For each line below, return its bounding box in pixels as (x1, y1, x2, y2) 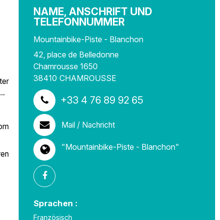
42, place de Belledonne (33, 50, 119, 59)
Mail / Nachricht (61, 120, 115, 130)
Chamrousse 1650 (33, 61, 98, 71)
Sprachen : (33, 198, 78, 208)
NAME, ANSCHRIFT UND (33, 5, 152, 18)
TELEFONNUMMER (33, 16, 125, 28)
